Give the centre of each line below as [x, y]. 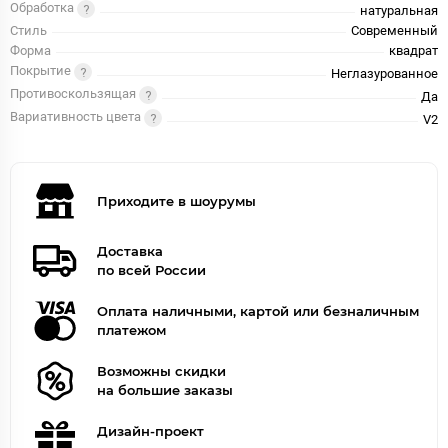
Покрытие [42, 71]
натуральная [399, 11]
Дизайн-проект [150, 431]
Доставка [130, 251]
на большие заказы [165, 390]
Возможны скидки [161, 371]
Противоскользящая [74, 94]
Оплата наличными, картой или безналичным [258, 311]
